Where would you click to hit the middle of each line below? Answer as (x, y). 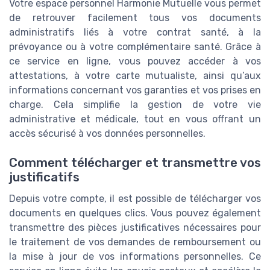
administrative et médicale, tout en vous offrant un (135, 119)
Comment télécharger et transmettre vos (135, 163)
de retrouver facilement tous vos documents (135, 17)
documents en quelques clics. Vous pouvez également (135, 213)
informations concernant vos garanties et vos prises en (135, 90)
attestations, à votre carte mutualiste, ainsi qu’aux (135, 75)
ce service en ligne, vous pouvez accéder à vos (135, 61)
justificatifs (44, 177)
